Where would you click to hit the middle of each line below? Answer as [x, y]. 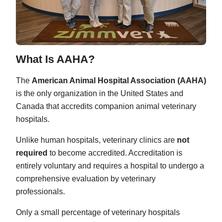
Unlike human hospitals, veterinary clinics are [96, 140]
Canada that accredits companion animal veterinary [106, 107]
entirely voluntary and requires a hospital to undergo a [110, 166]
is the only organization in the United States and [100, 94]
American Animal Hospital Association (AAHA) [119, 81]
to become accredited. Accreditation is [115, 153]
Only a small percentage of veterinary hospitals [98, 213]
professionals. [40, 192]
